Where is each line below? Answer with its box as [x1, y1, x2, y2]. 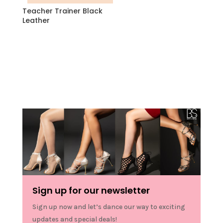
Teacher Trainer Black [22, 5, 103, 16]
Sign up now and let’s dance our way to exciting [32, 203, 185, 212]
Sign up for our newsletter [32, 184, 150, 197]
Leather [22, 15, 50, 25]
